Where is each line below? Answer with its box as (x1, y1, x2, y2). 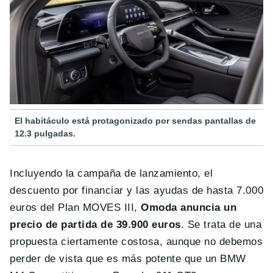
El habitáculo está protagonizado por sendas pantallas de (15, 116, 256, 126)
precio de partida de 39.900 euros (10, 219, 181, 231)
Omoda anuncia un (141, 202, 237, 214)
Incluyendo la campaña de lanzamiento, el (10, 168, 213, 180)
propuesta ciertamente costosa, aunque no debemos (10, 236, 263, 248)
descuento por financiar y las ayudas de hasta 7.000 (10, 185, 264, 197)
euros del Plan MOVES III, (10, 202, 141, 214)
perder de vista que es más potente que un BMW (10, 253, 246, 265)
